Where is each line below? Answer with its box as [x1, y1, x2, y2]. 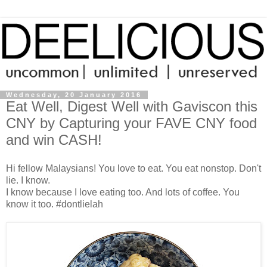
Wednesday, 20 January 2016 [6, 91, 142, 99]
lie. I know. [6, 175, 50, 186]
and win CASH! [6, 132, 102, 148]
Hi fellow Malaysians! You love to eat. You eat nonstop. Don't [6, 163, 261, 174]
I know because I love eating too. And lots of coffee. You [6, 187, 240, 198]
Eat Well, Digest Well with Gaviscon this [6, 98, 257, 115]
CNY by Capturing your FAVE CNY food [6, 115, 257, 132]
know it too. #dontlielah [6, 199, 103, 210]
